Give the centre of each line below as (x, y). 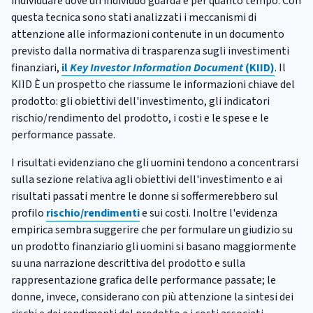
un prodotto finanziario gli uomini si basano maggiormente (154, 246)
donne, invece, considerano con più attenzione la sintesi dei (152, 297)
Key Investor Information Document (156, 67)
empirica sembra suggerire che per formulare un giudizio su (152, 230)
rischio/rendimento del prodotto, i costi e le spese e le (140, 118)
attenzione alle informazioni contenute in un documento (148, 34)
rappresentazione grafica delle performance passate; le (144, 280)
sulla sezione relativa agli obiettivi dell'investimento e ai (147, 179)
